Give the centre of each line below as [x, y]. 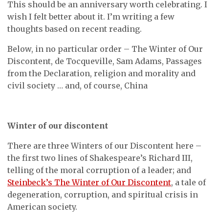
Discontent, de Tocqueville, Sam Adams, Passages [105, 61]
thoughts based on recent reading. [75, 29]
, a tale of [188, 182]
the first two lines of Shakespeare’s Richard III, [100, 158]
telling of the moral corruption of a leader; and [99, 170]
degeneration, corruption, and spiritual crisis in [103, 195]
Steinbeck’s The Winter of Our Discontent [89, 182]
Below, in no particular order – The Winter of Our [105, 49]
